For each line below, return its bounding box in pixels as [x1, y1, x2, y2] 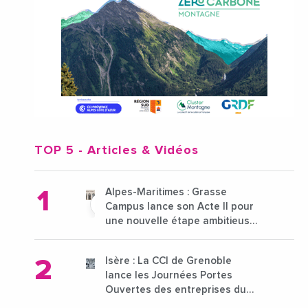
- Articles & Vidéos [74, 144, 199, 157]
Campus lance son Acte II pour [105, 201, 254, 212]
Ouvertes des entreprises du [105, 285, 246, 296]
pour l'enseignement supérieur [105, 230, 254, 241]
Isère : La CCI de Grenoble [105, 256, 232, 267]
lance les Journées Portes [105, 270, 232, 281]
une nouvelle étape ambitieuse [105, 216, 256, 227]
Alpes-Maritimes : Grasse [105, 187, 227, 198]
